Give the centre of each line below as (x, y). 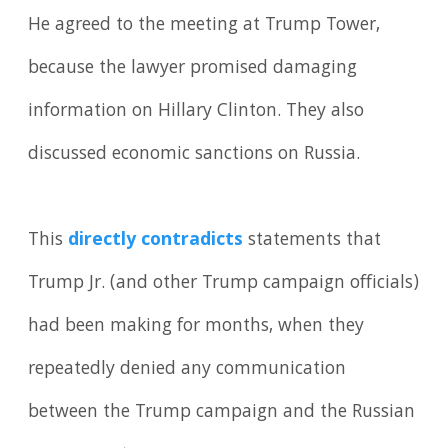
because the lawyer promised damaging (193, 68)
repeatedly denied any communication (187, 369)
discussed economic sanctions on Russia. (194, 154)
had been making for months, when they (196, 326)
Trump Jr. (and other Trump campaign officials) (224, 283)
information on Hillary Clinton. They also (196, 111)
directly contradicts (156, 240)
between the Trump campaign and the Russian (222, 412)
